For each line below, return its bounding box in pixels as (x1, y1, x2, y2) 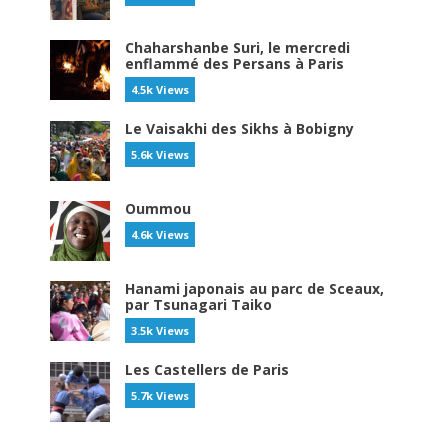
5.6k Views (131, 147, 189, 162)
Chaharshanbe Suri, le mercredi (125, 38, 350, 57)
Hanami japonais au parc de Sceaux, (125, 279, 384, 298)
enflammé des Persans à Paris (125, 54, 344, 73)
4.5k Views (131, 82, 189, 97)
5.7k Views (131, 388, 189, 403)
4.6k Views (131, 227, 189, 242)
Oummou (125, 199, 191, 218)
